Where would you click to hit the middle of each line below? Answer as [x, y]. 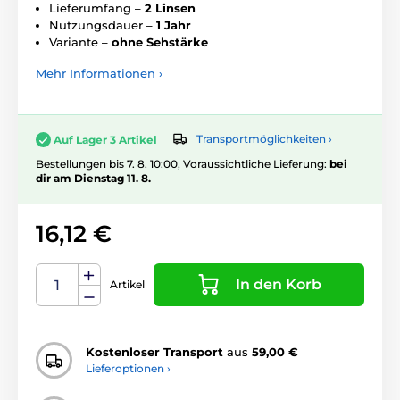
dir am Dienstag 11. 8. [93, 178]
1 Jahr [174, 25]
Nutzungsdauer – [103, 25]
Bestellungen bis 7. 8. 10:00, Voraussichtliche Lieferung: [183, 163]
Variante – [80, 42]
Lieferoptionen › [128, 369]
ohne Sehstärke [160, 42]
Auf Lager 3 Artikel [105, 139]
